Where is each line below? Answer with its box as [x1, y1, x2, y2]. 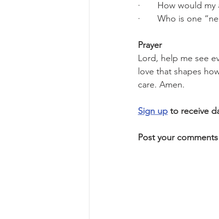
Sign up [138, 106, 168, 116]
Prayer [138, 40, 162, 50]
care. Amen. [138, 79, 185, 90]
